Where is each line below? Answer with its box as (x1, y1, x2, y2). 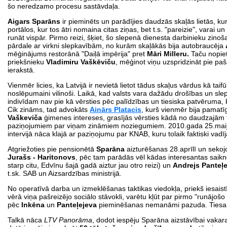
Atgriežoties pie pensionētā (8, 144, 96, 153)
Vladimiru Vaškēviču (46, 57, 116, 66)
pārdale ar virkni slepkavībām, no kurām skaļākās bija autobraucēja (8, 41, 225, 50)
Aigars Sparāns (8, 17, 60, 25)
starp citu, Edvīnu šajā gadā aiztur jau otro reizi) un (8, 161, 173, 169)
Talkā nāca (8, 215, 44, 224)
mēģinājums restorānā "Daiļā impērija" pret (8, 49, 147, 58)
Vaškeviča (8, 113, 42, 122)
